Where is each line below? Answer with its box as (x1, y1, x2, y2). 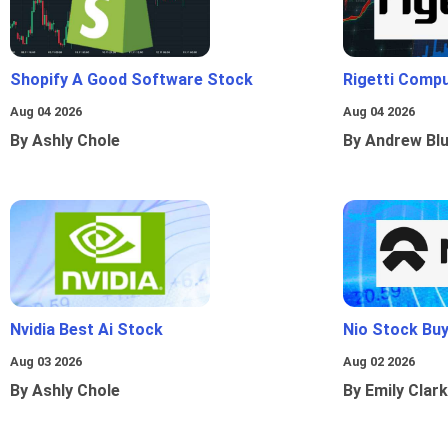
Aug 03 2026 (10, 354, 82, 370)
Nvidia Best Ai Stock (10, 320, 163, 340)
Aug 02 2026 (343, 354, 415, 370)
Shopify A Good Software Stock (10, 70, 253, 90)
